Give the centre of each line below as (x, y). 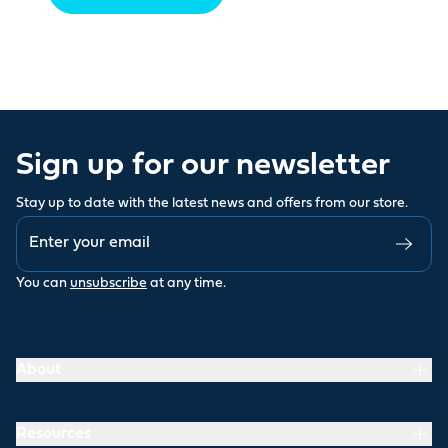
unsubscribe (108, 283)
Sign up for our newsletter (203, 165)
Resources (53, 433)
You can (41, 283)
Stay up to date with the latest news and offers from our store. (212, 203)
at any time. (188, 283)
